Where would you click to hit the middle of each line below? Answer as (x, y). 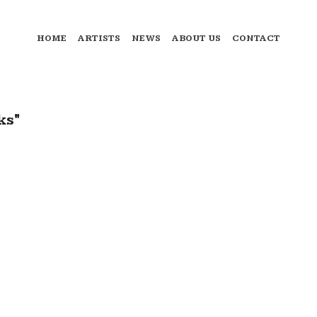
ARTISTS (99, 39)
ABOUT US (196, 39)
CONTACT (256, 39)
